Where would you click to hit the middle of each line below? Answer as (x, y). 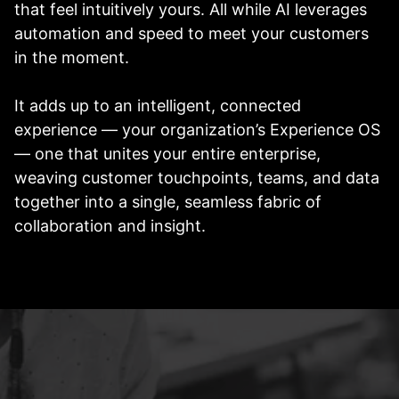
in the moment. (79, 57)
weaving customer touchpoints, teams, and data (197, 177)
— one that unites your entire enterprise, (167, 153)
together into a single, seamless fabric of (168, 201)
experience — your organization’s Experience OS (197, 129)
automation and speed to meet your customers (191, 33)
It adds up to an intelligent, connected (158, 105)
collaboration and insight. (110, 225)
